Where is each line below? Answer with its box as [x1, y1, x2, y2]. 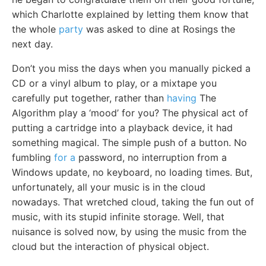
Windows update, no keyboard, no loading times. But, [12, 166, 252, 178]
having [167, 91, 197, 104]
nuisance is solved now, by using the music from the [12, 225, 246, 237]
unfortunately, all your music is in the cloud [12, 180, 205, 193]
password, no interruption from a [75, 151, 227, 163]
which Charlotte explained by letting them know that [12, 8, 249, 20]
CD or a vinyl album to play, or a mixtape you [12, 77, 217, 89]
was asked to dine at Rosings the [83, 23, 235, 35]
